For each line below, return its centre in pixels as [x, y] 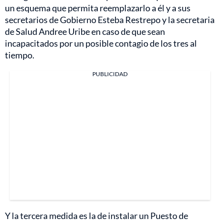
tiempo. [20, 55]
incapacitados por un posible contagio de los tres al [101, 43]
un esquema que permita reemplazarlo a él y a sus [98, 8]
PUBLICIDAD [110, 74]
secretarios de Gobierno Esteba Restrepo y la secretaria [110, 19]
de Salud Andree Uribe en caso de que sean [85, 31]
